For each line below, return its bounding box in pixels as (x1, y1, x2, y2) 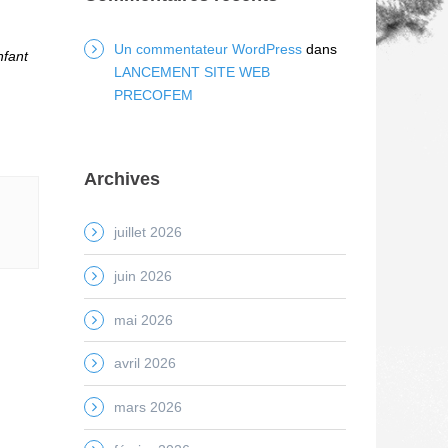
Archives (83, 168, 160, 189)
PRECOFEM (113, 86, 193, 103)
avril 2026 (113, 355, 176, 372)
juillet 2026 (113, 224, 182, 241)
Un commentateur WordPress (113, 40, 302, 57)
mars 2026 (113, 398, 182, 415)
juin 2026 (113, 267, 172, 284)
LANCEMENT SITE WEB (113, 63, 270, 80)
